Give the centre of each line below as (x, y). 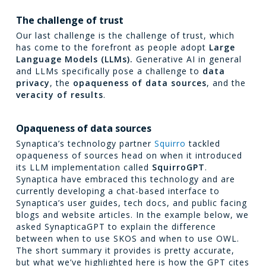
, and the (226, 83)
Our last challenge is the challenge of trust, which (125, 35)
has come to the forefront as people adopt (112, 47)
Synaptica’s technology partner (85, 143)
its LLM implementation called (84, 167)
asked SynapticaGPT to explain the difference (116, 226)
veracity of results (59, 94)
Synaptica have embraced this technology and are (125, 179)
